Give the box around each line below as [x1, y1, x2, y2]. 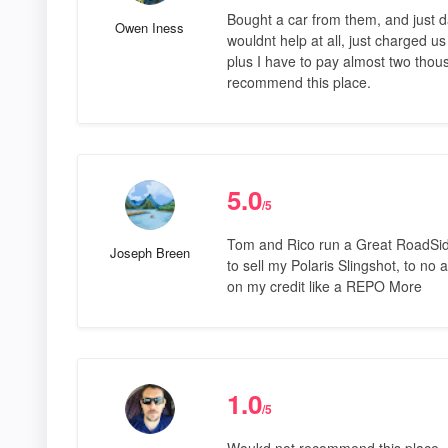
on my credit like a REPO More [226, 275, 422, 296]
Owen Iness [115, 17, 185, 37]
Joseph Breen [109, 242, 190, 262]
